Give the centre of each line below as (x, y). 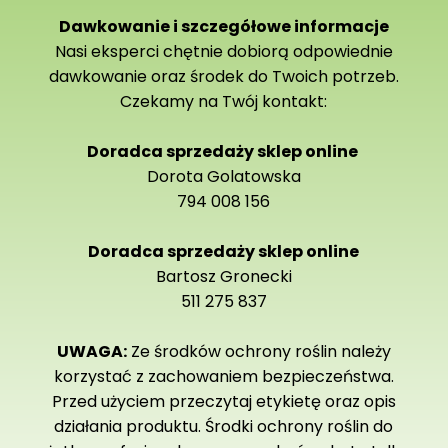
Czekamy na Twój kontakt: (224, 102)
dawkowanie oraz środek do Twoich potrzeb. (223, 77)
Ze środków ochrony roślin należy (258, 352)
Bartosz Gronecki (223, 277)
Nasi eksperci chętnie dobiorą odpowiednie (223, 52)
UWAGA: (91, 352)
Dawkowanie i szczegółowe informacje (223, 27)
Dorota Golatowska (223, 177)
